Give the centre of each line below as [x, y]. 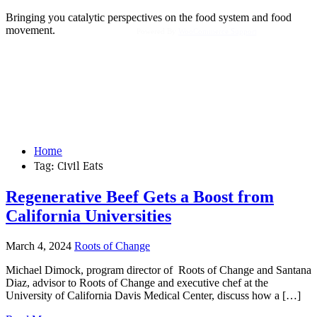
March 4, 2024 [39, 246]
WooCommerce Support [217, 31]
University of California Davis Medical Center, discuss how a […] [153, 295]
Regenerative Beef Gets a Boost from [140, 196]
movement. [30, 30]
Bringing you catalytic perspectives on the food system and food [149, 18]
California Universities [88, 215]
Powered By [157, 31]
